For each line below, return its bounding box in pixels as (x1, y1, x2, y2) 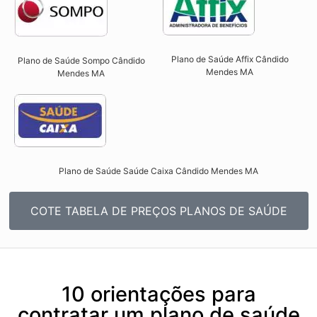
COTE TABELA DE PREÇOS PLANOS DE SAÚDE (30, 204, 287, 219)
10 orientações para (61, 282, 256, 307)
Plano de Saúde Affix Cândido (171, 54, 289, 65)
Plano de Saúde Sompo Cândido (17, 55, 145, 67)
